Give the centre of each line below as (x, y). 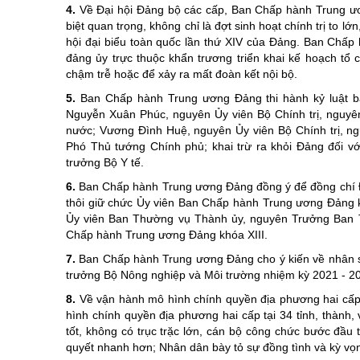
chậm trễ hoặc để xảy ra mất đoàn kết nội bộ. (182, 74)
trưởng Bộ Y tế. (105, 162)
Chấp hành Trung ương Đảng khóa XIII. (167, 235)
